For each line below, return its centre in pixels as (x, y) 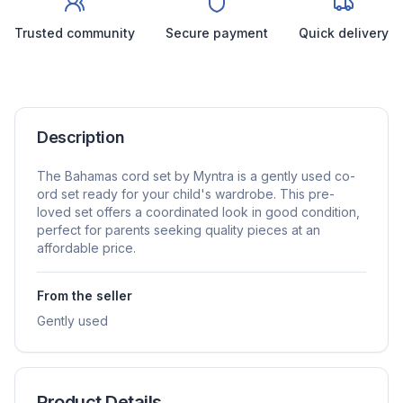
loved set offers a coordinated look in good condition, (198, 211)
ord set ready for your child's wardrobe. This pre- (186, 193)
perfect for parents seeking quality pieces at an (179, 229)
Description (81, 137)
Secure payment (217, 32)
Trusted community (75, 32)
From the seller (85, 295)
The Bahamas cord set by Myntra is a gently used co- (196, 175)
